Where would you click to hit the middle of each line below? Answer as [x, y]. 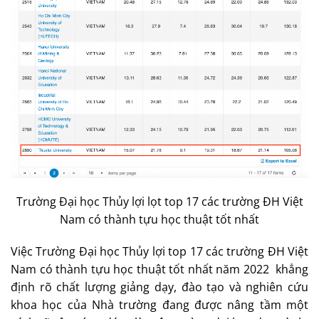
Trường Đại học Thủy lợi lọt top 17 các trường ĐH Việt [159, 201]
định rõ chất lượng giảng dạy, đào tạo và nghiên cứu [159, 287]
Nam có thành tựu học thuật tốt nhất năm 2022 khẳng [159, 270]
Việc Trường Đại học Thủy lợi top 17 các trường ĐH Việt [159, 252]
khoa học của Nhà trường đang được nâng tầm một [159, 305]
